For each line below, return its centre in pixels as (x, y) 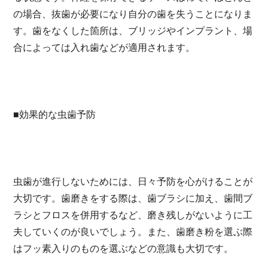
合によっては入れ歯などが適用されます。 (104, 47)
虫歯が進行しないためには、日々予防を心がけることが (133, 181)
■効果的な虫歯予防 (55, 114)
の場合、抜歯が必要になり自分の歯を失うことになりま (133, 14)
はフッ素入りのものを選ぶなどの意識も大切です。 (124, 248)
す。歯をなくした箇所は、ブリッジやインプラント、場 (133, 31)
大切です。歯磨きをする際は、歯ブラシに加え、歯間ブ (133, 198)
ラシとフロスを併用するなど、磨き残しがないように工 (133, 215)
